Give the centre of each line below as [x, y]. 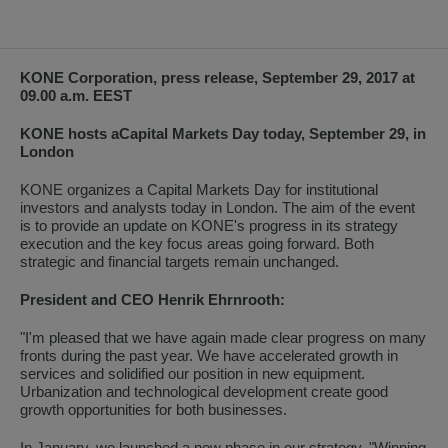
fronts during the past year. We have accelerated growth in [209, 355]
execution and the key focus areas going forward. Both [197, 243]
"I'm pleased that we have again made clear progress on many [223, 337]
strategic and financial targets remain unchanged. [179, 261]
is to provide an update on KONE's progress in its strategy [209, 225]
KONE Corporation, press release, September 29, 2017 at [217, 77]
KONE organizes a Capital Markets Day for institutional [199, 189]
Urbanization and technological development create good [204, 391]
